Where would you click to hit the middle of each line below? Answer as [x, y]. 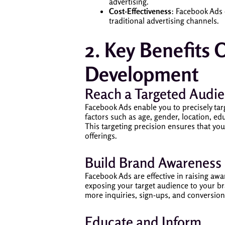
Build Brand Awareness [153, 163]
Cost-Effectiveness [140, 11]
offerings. [101, 136]
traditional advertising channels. [164, 21]
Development [142, 74]
